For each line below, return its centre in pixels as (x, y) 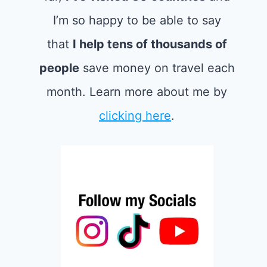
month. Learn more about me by (137, 92)
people (59, 68)
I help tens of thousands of (150, 44)
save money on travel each (157, 68)
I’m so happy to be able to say (137, 20)
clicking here (135, 116)
